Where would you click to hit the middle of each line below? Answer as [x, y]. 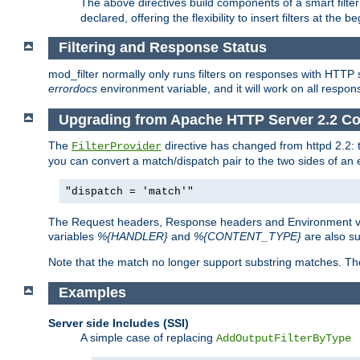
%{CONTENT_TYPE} [247, 237]
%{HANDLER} [133, 237]
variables [73, 237]
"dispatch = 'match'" [129, 192]
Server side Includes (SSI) [119, 323]
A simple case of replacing [148, 337]
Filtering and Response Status [164, 48]
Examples [94, 293]
